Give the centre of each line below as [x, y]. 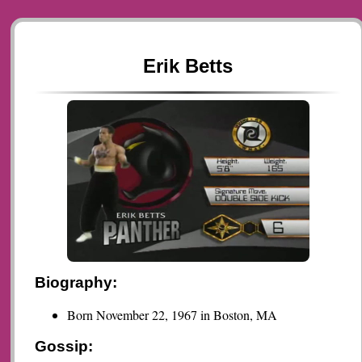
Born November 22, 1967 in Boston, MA [173, 315]
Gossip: [64, 347]
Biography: [76, 283]
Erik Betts [188, 66]
